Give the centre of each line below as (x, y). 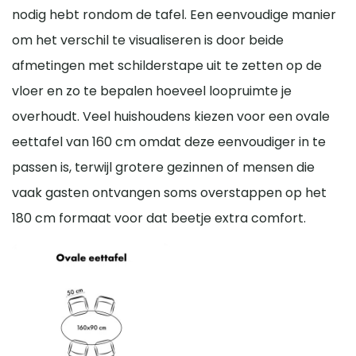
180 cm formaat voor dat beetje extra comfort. (159, 218)
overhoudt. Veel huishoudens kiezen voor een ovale (171, 116)
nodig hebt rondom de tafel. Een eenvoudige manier (174, 14)
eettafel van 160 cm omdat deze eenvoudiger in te (169, 141)
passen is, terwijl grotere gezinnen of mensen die (163, 167)
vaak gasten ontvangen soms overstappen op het (169, 192)
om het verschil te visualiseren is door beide (148, 40)
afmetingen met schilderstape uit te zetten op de (167, 65)
